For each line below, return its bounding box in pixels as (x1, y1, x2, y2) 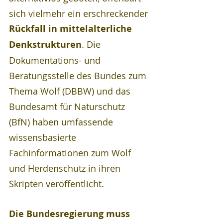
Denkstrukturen (9, 38, 82, 51)
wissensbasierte (9, 131, 79, 143)
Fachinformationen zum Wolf (9, 146, 133, 159)
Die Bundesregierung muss (9, 207, 132, 220)
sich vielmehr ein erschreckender (9, 7, 150, 19)
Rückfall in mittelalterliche (9, 22, 134, 35)
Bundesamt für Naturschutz (9, 100, 127, 112)
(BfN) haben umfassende (9, 115, 115, 128)
